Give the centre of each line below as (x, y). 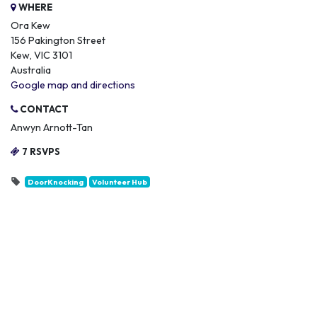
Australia (31, 70)
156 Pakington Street (58, 40)
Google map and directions (73, 85)
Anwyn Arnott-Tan (52, 127)
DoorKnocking (56, 182)
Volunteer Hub (119, 182)
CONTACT (43, 109)
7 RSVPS (40, 151)
